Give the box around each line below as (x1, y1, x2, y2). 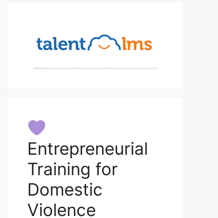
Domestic (27, 179, 103, 200)
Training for (27, 159, 118, 180)
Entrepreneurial (27, 138, 148, 159)
